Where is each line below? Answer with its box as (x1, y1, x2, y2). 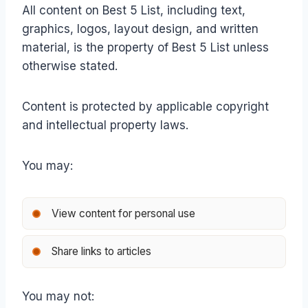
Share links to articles (51, 245, 151, 258)
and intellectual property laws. (22, 118, 188, 133)
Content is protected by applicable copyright (22, 100, 269, 114)
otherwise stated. (22, 59, 118, 74)
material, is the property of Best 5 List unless (22, 41, 269, 55)
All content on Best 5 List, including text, (22, 3, 245, 18)
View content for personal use (51, 206, 195, 220)
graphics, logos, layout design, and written (22, 22, 258, 36)
